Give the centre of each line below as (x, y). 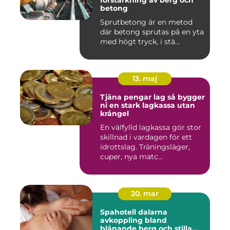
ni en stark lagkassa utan (148, 105)
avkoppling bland (133, 220)
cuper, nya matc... (131, 157)
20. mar (145, 194)
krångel (114, 113)
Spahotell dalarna (134, 212)
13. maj (145, 79)
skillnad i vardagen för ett (146, 137)
